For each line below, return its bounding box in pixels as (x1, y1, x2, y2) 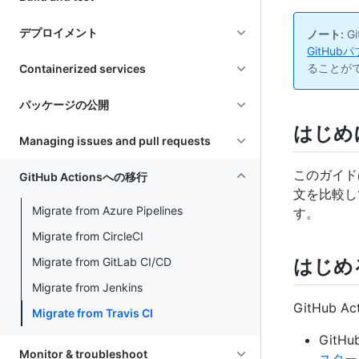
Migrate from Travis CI (32, 306, 153, 320)
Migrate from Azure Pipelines (32, 204, 183, 217)
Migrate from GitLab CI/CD (32, 255, 171, 268)
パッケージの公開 (19, 98, 109, 111)
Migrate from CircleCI (32, 229, 143, 243)
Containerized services (19, 62, 146, 75)
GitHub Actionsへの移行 (19, 170, 147, 184)
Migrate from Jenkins (32, 280, 143, 294)
